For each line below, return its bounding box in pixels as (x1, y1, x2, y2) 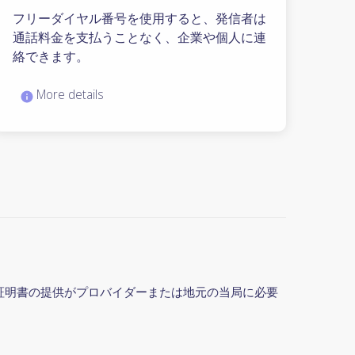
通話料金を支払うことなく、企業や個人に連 (12, 29, 266, 47)
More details (32, 86, 104, 104)
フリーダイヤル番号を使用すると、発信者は (12, 10, 266, 28)
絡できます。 (12, 48, 89, 66)
